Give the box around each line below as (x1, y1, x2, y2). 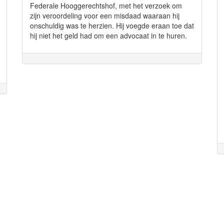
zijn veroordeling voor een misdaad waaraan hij (30, 10, 179, 20)
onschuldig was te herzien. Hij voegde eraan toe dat (30, 20, 194, 30)
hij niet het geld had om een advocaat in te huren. (30, 30, 187, 40)
